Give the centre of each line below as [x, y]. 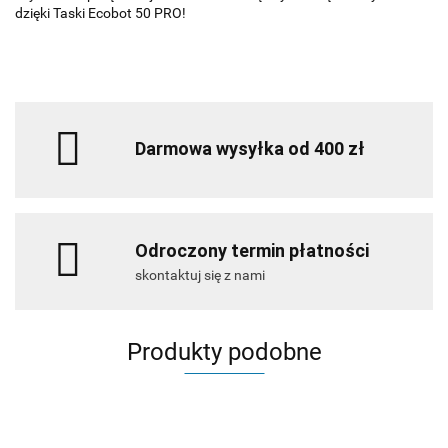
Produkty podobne [224, 352]
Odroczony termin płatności [252, 251]
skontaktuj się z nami [200, 275]
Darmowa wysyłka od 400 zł [250, 149]
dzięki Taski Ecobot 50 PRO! [100, 13]
